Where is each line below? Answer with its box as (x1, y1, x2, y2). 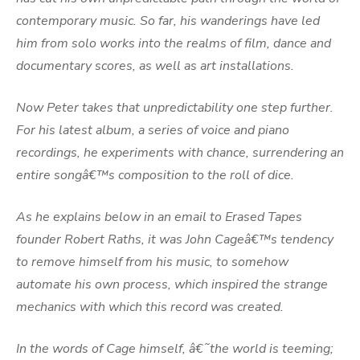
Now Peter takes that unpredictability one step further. (16, 99, 333, 117)
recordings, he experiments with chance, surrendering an (16, 144, 344, 162)
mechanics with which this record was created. (16, 298, 284, 316)
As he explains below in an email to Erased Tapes (16, 208, 302, 226)
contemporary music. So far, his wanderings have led (16, 12, 320, 30)
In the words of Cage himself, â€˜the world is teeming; (16, 340, 333, 358)
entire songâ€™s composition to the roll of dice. (16, 166, 294, 184)
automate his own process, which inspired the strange (16, 276, 328, 293)
